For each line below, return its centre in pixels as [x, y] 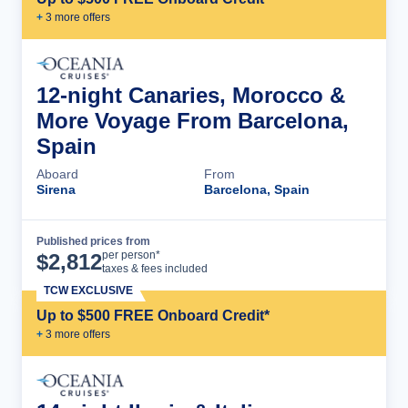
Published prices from [93, 242]
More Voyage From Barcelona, [193, 121]
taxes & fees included [155, 269]
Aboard [57, 174]
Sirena [56, 190]
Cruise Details [305, 255]
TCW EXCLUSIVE [88, 291]
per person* [131, 255]
